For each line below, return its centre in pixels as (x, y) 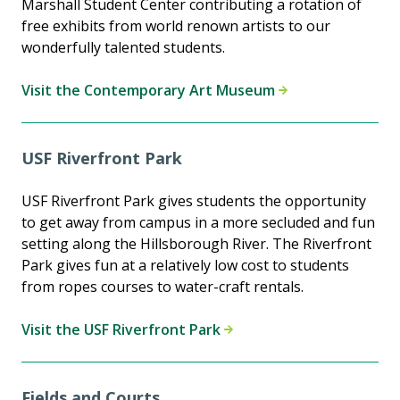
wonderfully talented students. (123, 48)
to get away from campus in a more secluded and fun (198, 223)
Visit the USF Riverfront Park (123, 330)
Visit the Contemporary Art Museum (150, 91)
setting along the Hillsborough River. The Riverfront (196, 244)
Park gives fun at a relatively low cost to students (185, 266)
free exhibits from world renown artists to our (176, 26)
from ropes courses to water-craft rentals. (162, 287)
